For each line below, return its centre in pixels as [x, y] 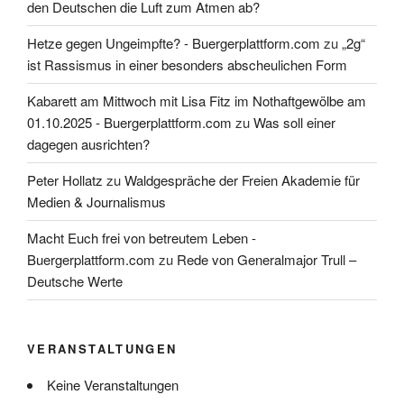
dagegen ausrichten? [88, 144]
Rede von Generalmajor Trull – [266, 259]
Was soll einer [294, 122]
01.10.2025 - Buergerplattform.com [129, 122]
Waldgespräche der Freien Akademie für [242, 180]
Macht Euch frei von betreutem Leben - [142, 238]
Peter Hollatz [65, 180]
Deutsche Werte [75, 281]
